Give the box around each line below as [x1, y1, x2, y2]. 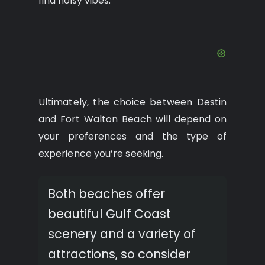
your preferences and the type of [38, 130, 227, 144]
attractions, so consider [48, 245, 190, 263]
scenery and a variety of [48, 225, 196, 243]
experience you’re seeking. [38, 147, 164, 161]
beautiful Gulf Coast [48, 205, 171, 223]
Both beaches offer [48, 185, 165, 203]
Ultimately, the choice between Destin [38, 95, 227, 109]
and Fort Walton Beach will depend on [38, 112, 227, 127]
